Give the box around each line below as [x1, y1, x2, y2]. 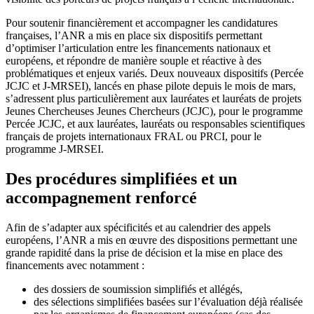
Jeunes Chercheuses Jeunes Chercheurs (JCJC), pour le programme [6, 105, 303, 118]
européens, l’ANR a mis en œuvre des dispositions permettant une [6, 234, 297, 247]
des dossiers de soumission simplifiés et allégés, [34, 283, 243, 296]
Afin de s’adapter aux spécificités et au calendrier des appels [6, 221, 271, 234]
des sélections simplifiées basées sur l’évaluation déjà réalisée [34, 296, 303, 308]
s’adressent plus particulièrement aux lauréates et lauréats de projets [6, 93, 301, 105]
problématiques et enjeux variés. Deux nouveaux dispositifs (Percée [6, 67, 303, 80]
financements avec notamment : [6, 259, 144, 272]
